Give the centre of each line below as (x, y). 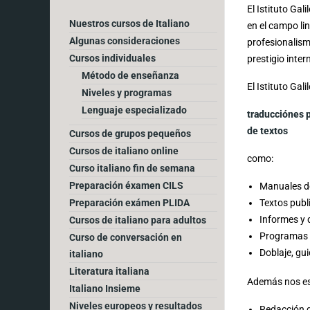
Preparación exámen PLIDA (129, 202)
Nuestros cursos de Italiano (129, 23)
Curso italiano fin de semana (132, 168)
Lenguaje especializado (134, 110)
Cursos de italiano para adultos (138, 220)
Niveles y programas (127, 92)
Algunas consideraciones (125, 40)
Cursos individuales (112, 58)
